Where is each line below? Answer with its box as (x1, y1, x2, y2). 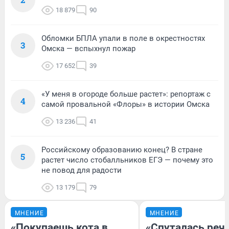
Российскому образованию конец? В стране (41, 145, 202, 154)
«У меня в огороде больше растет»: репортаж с (41, 89, 211, 99)
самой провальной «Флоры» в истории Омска (41, 99, 210, 109)
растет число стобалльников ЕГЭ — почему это (41, 155, 213, 165)
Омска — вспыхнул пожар (41, 43, 135, 53)
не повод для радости (41, 165, 122, 175)
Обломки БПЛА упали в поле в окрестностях (41, 33, 205, 43)
